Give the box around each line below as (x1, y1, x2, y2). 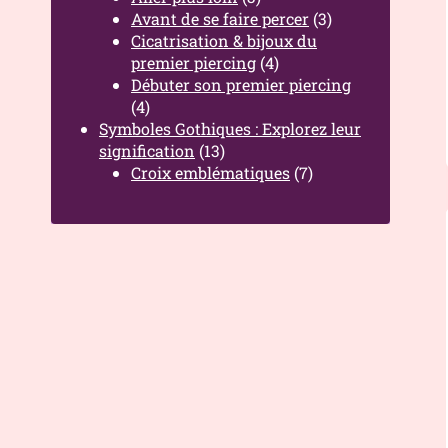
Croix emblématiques (131, 162, 290, 183)
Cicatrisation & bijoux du (131, 30, 317, 51)
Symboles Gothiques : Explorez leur (99, 118, 361, 139)
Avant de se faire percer (131, 8, 309, 29)
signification (99, 140, 195, 161)
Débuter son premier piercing (131, 74, 351, 95)
